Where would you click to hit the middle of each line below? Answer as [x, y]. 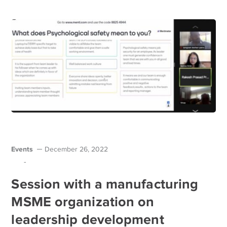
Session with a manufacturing [105, 184]
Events [22, 149]
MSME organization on [83, 201]
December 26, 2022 [77, 149]
